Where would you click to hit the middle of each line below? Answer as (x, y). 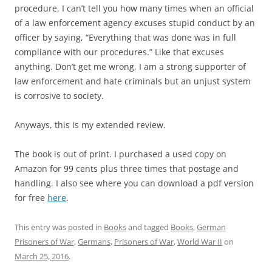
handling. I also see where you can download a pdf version (134, 183)
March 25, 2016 (42, 257)
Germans (94, 242)
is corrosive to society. (59, 96)
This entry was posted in (59, 227)
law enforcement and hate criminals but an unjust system (133, 81)
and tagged (148, 227)
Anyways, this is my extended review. (90, 125)
